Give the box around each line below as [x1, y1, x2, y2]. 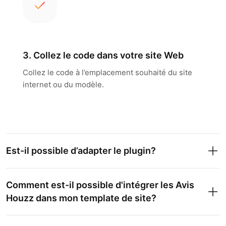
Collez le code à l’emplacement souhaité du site [22, 68, 192, 77]
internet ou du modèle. [22, 80, 104, 89]
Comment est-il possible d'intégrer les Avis [6, 180, 194, 190]
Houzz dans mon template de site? [6, 193, 156, 203]
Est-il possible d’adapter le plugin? [6, 145, 156, 156]
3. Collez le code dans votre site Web [22, 50, 184, 61]
